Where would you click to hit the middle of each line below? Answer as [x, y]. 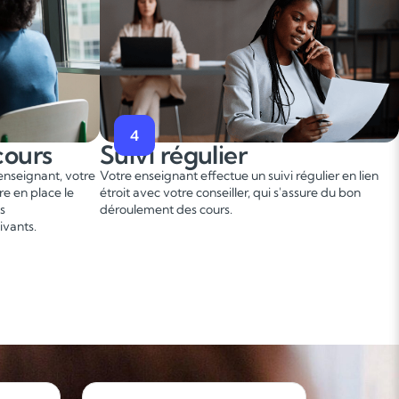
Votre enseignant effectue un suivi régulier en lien [239, 175]
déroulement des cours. [166, 209]
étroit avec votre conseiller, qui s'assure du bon [230, 192]
